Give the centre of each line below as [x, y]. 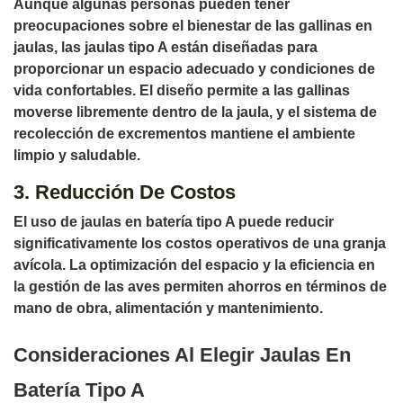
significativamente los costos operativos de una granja [200, 243]
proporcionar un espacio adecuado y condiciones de [194, 69]
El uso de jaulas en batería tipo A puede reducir [174, 222]
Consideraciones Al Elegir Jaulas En [182, 355]
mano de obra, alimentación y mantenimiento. [168, 308]
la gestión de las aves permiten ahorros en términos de [200, 287]
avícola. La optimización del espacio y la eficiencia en [194, 265]
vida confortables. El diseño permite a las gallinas [182, 90]
